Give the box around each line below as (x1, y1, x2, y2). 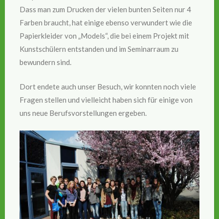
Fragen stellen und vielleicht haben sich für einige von (20, 95, 193, 104)
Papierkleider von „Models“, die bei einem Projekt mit (20, 31, 189, 41)
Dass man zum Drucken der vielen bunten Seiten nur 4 (20, 5, 191, 14)
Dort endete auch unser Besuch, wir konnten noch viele (20, 82, 196, 91)
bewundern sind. (20, 58, 71, 67)
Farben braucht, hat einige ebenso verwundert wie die (20, 18, 192, 27)
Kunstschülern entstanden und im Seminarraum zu (20, 44, 178, 54)
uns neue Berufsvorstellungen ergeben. (20, 108, 147, 117)
